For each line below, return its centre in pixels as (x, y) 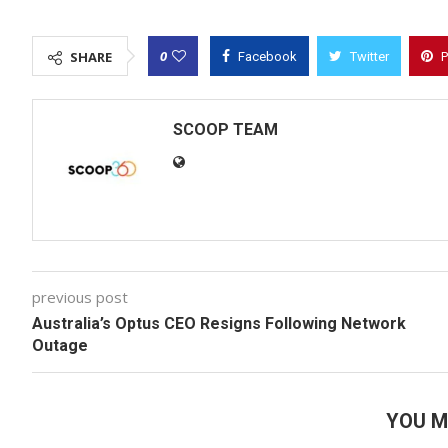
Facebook (267, 56)
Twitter (369, 56)
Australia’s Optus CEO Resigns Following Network (219, 323)
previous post (80, 297)
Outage (60, 345)
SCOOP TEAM (225, 129)
